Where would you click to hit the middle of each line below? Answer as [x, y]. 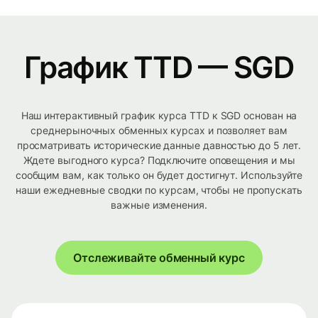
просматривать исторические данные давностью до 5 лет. [159, 146]
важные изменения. [159, 205]
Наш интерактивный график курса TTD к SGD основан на [159, 116]
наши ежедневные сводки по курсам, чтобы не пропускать [159, 190]
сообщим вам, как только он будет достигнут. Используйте [159, 175]
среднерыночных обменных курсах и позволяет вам [159, 131]
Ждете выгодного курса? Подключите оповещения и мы [159, 160]
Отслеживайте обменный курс [159, 258]
